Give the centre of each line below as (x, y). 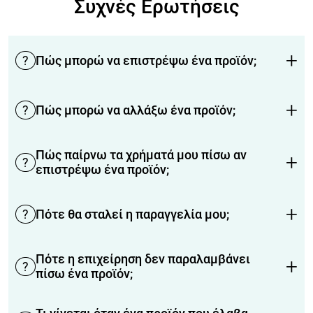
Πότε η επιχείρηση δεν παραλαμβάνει (143, 259)
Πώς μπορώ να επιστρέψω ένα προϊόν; (146, 61)
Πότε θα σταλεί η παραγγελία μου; (132, 214)
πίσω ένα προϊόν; (85, 274)
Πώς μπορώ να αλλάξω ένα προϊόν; (135, 110)
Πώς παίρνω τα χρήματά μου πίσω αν (141, 155)
